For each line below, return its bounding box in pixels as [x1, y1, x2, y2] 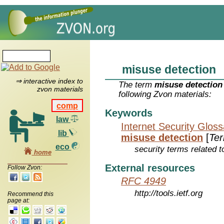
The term [118, 80, 155, 90]
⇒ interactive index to [15, 77, 83, 85]
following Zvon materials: [118, 89, 212, 99]
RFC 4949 [121, 175, 166, 187]
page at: [7, 196, 29, 204]
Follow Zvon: [7, 163, 42, 171]
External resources [105, 162, 195, 173]
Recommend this [7, 190, 53, 197]
